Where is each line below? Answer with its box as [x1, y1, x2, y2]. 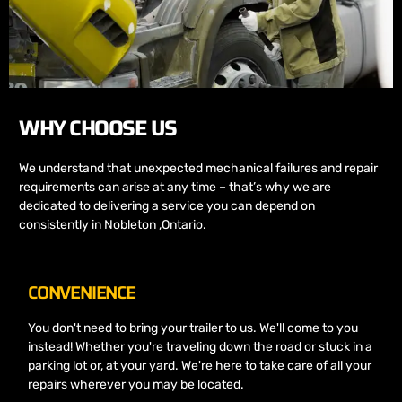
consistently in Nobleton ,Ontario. [19, 216, 206, 232]
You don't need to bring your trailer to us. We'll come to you [28, 320, 358, 336]
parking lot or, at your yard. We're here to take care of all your [28, 358, 371, 374]
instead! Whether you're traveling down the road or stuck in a [28, 339, 372, 355]
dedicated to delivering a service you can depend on [19, 197, 315, 214]
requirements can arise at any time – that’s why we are [19, 179, 331, 195]
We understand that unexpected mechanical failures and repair [19, 160, 378, 176]
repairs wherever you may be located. [28, 377, 244, 393]
